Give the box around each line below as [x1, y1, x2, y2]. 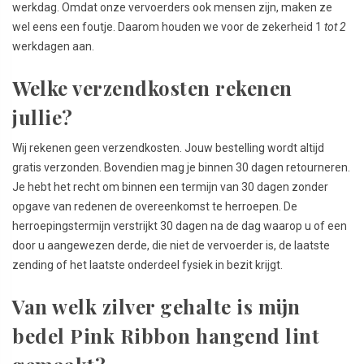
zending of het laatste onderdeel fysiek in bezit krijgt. [12, 258, 283, 271]
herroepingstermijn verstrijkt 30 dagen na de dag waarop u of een [12, 219, 347, 232]
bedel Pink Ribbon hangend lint [12, 322, 319, 349]
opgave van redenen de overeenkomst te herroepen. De [12, 199, 297, 213]
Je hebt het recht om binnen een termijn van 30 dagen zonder [12, 180, 328, 193]
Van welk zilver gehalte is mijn [12, 292, 300, 319]
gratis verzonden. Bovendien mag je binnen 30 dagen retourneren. [12, 160, 350, 174]
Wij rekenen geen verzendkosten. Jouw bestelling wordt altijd [12, 141, 324, 154]
